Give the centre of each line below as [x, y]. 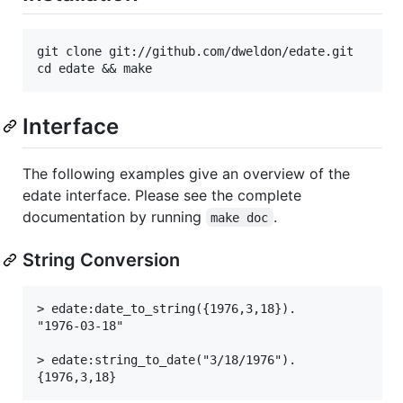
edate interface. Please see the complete [162, 195]
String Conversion [101, 260]
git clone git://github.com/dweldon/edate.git [195, 52]
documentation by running [114, 216]
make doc [240, 217]
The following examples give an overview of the [186, 173]
